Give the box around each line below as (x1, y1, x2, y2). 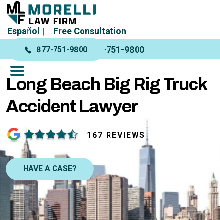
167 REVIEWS (87, 130, 145, 139)
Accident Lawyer (6, 97, 137, 116)
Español (7, 26, 42, 36)
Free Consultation (54, 26, 126, 36)
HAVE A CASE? (23, 164, 77, 173)
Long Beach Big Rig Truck (6, 75, 207, 94)
